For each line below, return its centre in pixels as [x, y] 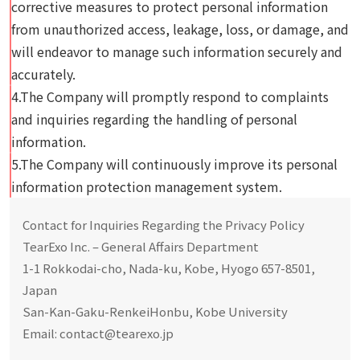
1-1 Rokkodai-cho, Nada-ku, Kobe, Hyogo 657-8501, [169, 268]
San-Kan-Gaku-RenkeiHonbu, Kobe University [155, 311]
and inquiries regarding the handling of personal [154, 119]
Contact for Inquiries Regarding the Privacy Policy [164, 225]
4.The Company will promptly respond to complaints [170, 96]
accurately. [43, 74]
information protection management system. [147, 186]
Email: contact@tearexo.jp [98, 333]
